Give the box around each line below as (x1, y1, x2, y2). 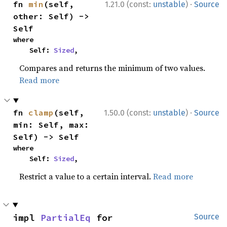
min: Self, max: (13, 120, 90, 130)
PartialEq (41, 212, 91, 223)
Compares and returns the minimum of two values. (19, 62, 206, 73)
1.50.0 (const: (104, 108, 153, 118)
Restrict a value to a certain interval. (19, 171, 154, 182)
